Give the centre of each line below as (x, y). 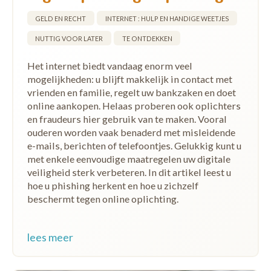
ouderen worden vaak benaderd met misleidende (131, 132)
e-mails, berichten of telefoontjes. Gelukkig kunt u (134, 145)
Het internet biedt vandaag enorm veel (109, 65)
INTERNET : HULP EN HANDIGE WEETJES (167, 18)
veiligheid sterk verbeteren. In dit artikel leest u (129, 172)
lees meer (50, 237)
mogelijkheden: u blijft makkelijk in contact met (129, 79)
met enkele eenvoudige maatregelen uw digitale (129, 158)
